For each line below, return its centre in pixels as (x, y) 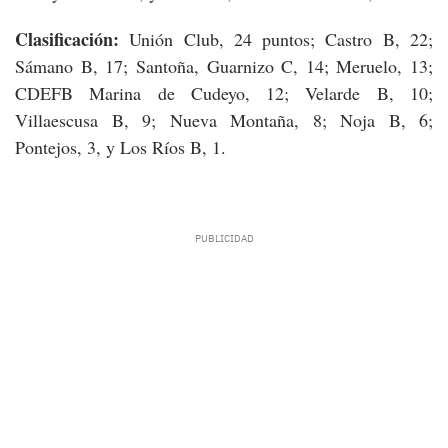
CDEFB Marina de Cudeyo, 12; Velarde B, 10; (224, 92)
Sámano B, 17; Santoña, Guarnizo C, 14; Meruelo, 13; (224, 65)
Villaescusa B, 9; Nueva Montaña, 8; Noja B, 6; (224, 119)
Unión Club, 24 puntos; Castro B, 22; (281, 38)
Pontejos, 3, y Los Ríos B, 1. (120, 146)
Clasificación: (72, 38)
